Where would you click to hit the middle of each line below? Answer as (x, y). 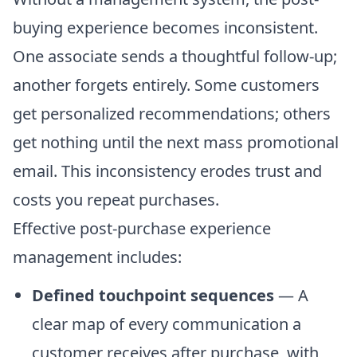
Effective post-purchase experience (142, 228)
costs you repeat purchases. (116, 199)
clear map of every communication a (167, 324)
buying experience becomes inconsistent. (165, 27)
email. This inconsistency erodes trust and (167, 171)
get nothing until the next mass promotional (176, 142)
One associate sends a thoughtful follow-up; (175, 56)
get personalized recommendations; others (172, 113)
